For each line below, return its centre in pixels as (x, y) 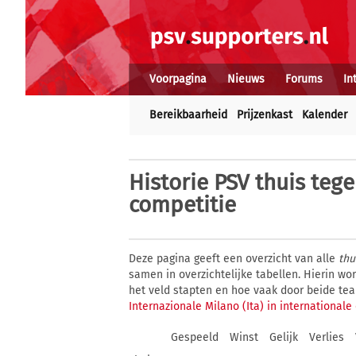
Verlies (327, 337)
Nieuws (246, 79)
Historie (168, 182)
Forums (304, 79)
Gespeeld (195, 337)
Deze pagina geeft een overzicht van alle (234, 259)
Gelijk (284, 337)
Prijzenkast (265, 115)
